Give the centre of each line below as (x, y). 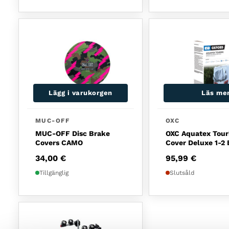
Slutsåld (182, 173)
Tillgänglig (54, 173)
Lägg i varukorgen (81, 93)
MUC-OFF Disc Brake (73, 133)
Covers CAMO (59, 142)
